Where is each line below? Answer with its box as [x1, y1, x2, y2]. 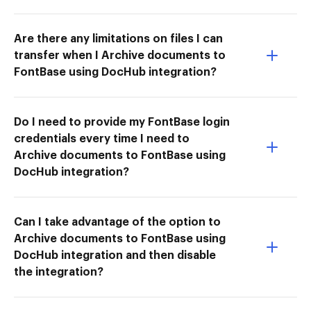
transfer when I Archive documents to [14, 49, 226, 61]
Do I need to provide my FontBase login [14, 116, 230, 128]
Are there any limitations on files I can [14, 33, 223, 44]
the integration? [14, 266, 103, 278]
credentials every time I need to [14, 133, 190, 144]
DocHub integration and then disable [14, 249, 216, 261]
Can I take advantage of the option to [14, 216, 221, 228]
